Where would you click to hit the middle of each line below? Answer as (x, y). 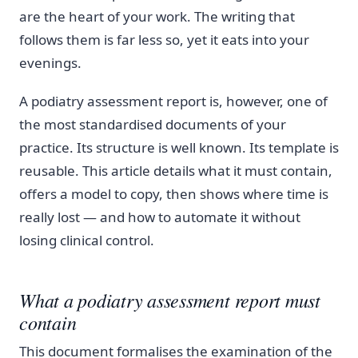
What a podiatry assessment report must (170, 299)
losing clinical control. (87, 241)
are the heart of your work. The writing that (157, 16)
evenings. (50, 62)
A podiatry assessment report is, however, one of (173, 101)
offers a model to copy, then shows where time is (174, 194)
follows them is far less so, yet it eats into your (164, 39)
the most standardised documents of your (153, 125)
